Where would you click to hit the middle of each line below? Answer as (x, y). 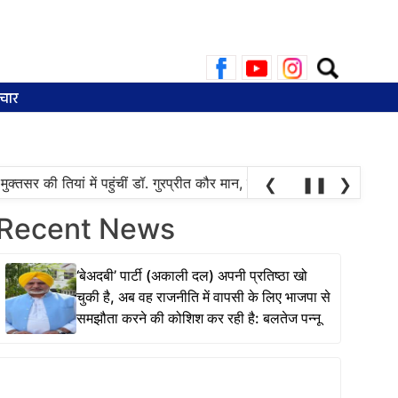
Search (335, 58)
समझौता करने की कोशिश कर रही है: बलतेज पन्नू (198, 318)
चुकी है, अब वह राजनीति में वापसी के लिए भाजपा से (203, 296)
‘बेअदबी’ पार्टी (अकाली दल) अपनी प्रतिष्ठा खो (191, 275)
